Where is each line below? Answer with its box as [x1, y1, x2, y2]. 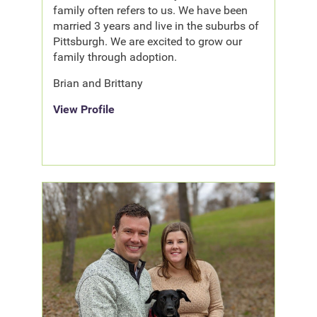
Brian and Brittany [53, 76, 144, 91]
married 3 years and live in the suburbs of [53, 19, 260, 33]
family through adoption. [53, 50, 178, 64]
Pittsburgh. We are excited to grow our [53, 35, 243, 49]
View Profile [53, 103, 115, 117]
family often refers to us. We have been [53, 4, 248, 18]
